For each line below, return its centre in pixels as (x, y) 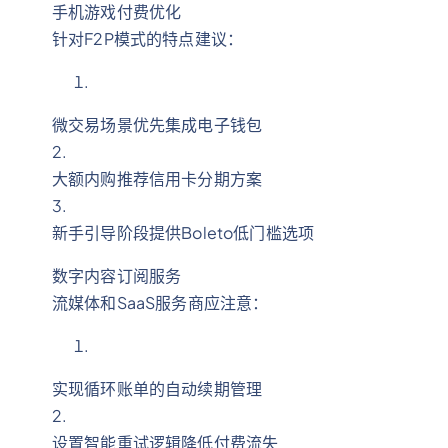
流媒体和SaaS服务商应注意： (160, 302)
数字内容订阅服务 (117, 275)
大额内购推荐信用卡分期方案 (157, 178)
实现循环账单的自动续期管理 (157, 388)
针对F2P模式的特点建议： (148, 38)
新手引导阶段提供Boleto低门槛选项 (183, 232)
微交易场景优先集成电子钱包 (157, 124)
